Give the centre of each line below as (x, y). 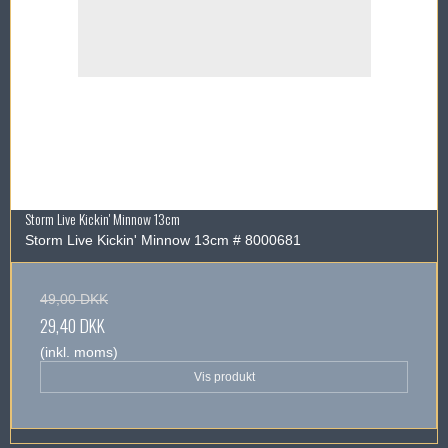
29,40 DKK (72, 324)
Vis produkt (224, 376)
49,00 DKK (74, 298)
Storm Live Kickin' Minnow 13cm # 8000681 (163, 239)
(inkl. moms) (79, 351)
